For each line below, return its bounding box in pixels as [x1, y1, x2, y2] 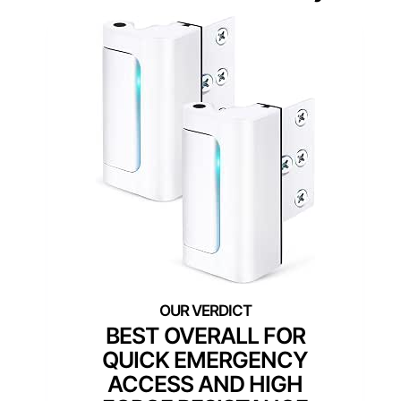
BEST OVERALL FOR [105, 322, 305, 350]
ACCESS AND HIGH [107, 371, 303, 398]
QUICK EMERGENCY [102, 346, 308, 374]
